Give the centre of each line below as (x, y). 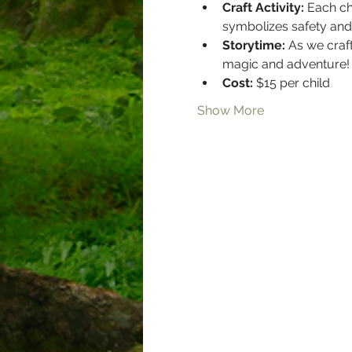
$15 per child (291, 82)
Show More (230, 110)
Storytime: (253, 45)
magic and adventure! (286, 64)
